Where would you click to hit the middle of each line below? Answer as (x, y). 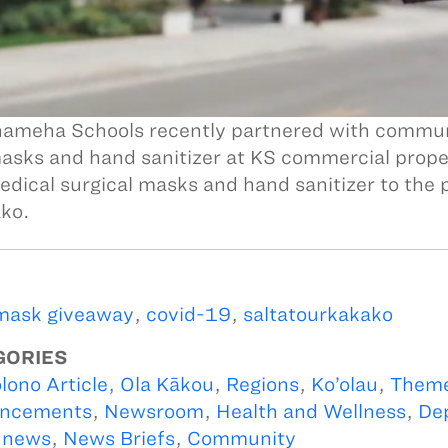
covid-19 (188, 315)
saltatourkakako (317, 315)
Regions (262, 385)
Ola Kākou (166, 385)
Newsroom (153, 412)
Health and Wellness (310, 412)
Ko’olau (344, 385)
